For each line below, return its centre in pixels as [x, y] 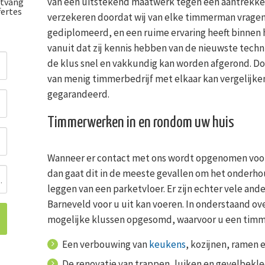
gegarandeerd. [78, 94]
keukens [167, 244]
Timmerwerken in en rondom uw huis [140, 122]
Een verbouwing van [105, 244]
